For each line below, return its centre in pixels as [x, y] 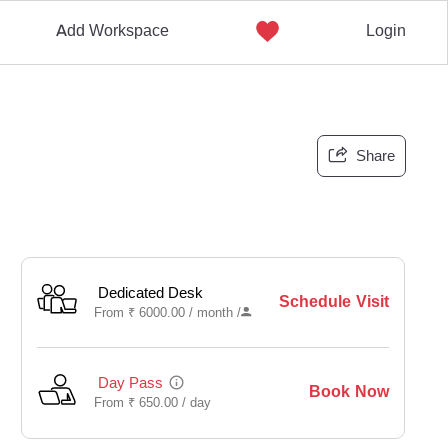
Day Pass [131, 383]
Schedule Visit [333, 301]
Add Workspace [112, 30]
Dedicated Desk [151, 293]
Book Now [348, 391]
